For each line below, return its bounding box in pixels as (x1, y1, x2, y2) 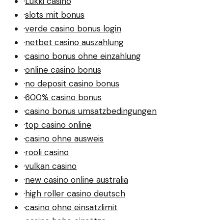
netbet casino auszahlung (25, 36, 124, 48)
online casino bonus (25, 64, 101, 75)
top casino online (25, 119, 91, 130)
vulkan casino (25, 160, 77, 171)
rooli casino (25, 146, 69, 158)
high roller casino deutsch (25, 188, 125, 199)
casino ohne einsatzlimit (25, 201, 117, 213)
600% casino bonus (25, 91, 102, 103)
